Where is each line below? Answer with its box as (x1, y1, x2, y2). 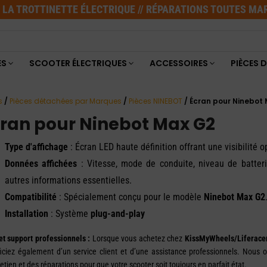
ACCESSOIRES (150, 57, 208, 69)
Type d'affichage (5, 141, 68, 153)
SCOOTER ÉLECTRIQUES (29, 57, 127, 69)
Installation (5, 208, 48, 219)
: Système (48, 208, 91, 219)
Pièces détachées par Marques (10, 96, 122, 106)
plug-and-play (91, 208, 145, 219)
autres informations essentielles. (5, 175, 132, 186)
